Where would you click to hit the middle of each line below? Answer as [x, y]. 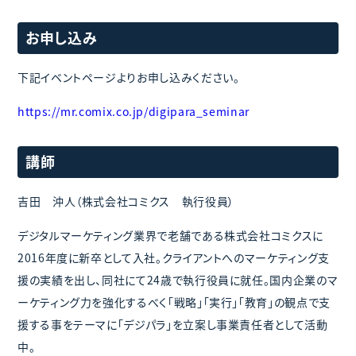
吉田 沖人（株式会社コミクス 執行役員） [126, 201]
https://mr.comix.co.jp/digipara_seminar [133, 111]
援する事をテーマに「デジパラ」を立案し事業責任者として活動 [173, 324]
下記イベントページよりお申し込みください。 [129, 77]
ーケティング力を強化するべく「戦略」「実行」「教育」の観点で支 [174, 302]
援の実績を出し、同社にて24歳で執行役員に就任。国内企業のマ [178, 279]
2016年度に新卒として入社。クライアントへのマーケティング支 [174, 257]
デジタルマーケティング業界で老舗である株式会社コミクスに [170, 235]
